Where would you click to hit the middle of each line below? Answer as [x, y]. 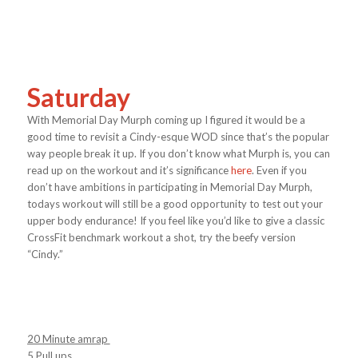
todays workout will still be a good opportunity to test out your [175, 203]
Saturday [81, 97]
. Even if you [279, 170]
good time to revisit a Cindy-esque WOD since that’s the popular [178, 136]
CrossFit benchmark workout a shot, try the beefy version [161, 237]
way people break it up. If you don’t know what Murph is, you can [178, 153]
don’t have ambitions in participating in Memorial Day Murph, [169, 187]
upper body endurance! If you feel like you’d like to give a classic [175, 220]
